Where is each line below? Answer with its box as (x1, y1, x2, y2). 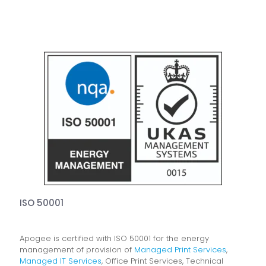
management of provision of (20, 244, 134, 255)
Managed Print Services (134, 244, 226, 255)
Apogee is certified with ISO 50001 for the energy (20, 233, 209, 244)
